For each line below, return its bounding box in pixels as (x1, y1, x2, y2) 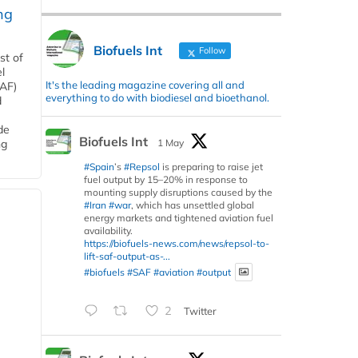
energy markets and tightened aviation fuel (84, 212, 273, 225)
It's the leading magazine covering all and (46, 78, 245, 92)
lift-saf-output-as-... (84, 250, 170, 263)
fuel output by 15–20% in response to (84, 173, 248, 186)
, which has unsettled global (131, 199, 254, 212)
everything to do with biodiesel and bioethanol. (46, 91, 269, 105)
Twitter (183, 304, 217, 317)
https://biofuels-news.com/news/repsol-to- (84, 237, 269, 250)
